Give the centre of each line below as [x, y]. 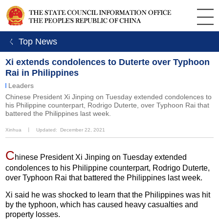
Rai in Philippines [42, 73]
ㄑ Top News [31, 41]
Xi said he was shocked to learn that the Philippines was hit [108, 195]
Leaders [21, 85]
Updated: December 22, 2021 [71, 130]
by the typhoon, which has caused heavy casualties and [102, 204]
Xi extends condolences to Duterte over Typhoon [108, 62]
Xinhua [14, 130]
